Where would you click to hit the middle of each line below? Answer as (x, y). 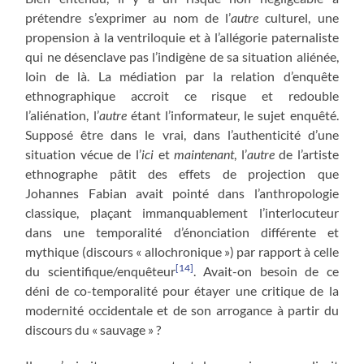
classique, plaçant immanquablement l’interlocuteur (182, 212)
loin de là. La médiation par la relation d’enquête (182, 76)
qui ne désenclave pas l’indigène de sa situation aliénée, (182, 56)
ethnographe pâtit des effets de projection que (182, 173)
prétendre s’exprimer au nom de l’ (128, 17)
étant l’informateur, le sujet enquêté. (232, 115)
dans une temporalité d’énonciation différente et (182, 232)
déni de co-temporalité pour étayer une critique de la (182, 290)
